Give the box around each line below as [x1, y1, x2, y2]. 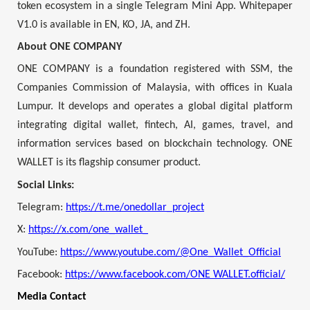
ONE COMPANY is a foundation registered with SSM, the [17, 64, 293, 75]
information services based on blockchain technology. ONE [17, 138, 293, 150]
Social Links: [17, 179, 74, 191]
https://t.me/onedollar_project [66, 202, 204, 214]
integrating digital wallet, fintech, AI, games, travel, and [17, 120, 293, 131]
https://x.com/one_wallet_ [28, 224, 148, 236]
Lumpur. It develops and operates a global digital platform [17, 101, 293, 113]
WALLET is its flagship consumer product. [17, 157, 201, 169]
